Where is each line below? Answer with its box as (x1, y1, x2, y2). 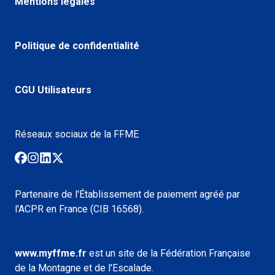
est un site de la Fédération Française (89, 247, 250, 259)
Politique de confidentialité (15, 39, 139, 52)
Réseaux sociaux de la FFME (15, 128, 139, 140)
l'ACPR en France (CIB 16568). (15, 203, 144, 215)
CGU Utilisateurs (15, 83, 91, 96)
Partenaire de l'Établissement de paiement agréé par (15, 188, 240, 200)
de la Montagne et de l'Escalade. (15, 261, 153, 274)
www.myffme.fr (15, 247, 87, 259)
